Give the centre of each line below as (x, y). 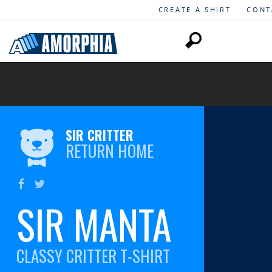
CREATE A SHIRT (195, 9)
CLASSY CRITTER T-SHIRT (93, 255)
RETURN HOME (110, 151)
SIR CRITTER (100, 135)
